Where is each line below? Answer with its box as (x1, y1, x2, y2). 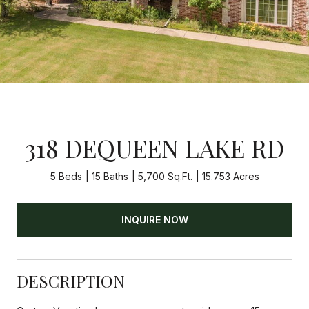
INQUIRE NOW (121, 213, 188, 226)
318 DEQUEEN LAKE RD (25, 131, 284, 164)
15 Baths (91, 170, 128, 182)
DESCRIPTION (17, 269, 125, 292)
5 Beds (50, 170, 82, 182)
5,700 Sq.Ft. (137, 170, 192, 182)
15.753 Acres (201, 170, 259, 182)
